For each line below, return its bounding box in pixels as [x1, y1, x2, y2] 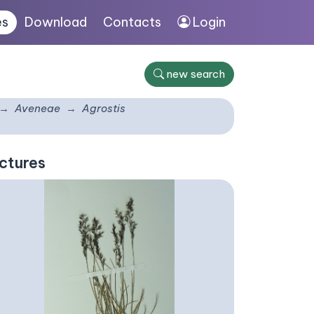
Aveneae [15, 102, 60, 115]
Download [25, 14, 88, 30]
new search [167, 67, 225, 81]
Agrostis [82, 102, 125, 115]
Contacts [103, 14, 162, 30]
